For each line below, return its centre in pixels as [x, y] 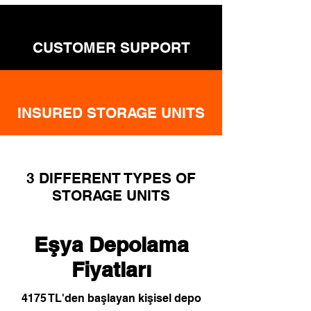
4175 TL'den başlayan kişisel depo [111, 298]
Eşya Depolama [111, 244]
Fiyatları [111, 269]
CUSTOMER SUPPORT [111, 48]
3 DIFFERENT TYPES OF [111, 178]
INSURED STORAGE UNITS [111, 113]
